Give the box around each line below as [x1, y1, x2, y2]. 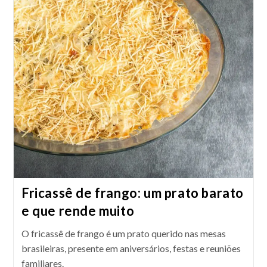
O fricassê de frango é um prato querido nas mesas [21, 227, 226, 239]
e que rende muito [21, 202, 135, 219]
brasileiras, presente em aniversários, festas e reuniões [21, 242, 241, 254]
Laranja [72, 8, 98, 18]
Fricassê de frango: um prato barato [21, 184, 244, 201]
